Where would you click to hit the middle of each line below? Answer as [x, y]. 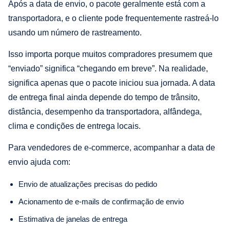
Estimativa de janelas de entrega [73, 219]
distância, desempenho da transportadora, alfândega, [105, 111]
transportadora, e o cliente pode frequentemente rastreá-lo [113, 18]
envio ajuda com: [39, 162]
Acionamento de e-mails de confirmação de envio [101, 201]
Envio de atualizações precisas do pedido [88, 184]
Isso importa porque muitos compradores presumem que [110, 54]
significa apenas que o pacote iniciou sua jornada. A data [112, 83]
